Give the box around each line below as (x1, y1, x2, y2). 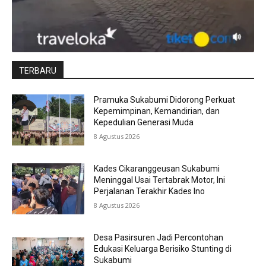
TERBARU (19, 66, 56, 76)
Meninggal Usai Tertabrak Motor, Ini (94, 175, 226, 185)
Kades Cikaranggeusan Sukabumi (94, 163, 220, 173)
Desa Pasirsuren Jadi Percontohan (94, 232, 224, 242)
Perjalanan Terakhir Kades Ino (94, 186, 205, 196)
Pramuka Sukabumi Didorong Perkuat (94, 95, 236, 105)
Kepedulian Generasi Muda (94, 118, 194, 128)
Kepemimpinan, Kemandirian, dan (94, 106, 220, 116)
